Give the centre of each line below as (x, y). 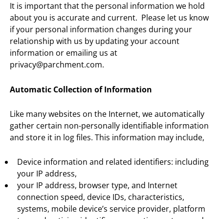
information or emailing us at (64, 53)
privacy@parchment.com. (57, 65)
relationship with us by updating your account (95, 41)
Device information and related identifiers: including (113, 162)
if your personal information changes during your (101, 30)
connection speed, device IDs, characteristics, (101, 197)
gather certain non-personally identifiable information (109, 126)
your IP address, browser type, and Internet (97, 186)
